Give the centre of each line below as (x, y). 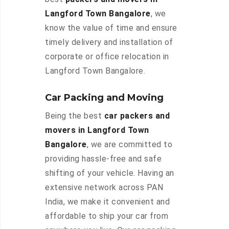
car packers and (137, 116)
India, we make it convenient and (107, 202)
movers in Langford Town (97, 130)
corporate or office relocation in (107, 57)
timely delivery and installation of (109, 42)
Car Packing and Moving (104, 98)
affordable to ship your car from (107, 216)
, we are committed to (129, 145)
